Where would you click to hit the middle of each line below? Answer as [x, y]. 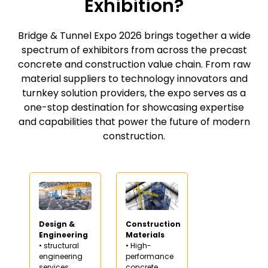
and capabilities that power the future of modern [134, 121]
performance [150, 256]
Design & [57, 224]
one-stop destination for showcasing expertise [134, 107]
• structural [59, 245]
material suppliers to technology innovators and [134, 78]
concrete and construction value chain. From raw [134, 64]
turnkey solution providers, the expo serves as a [134, 93]
